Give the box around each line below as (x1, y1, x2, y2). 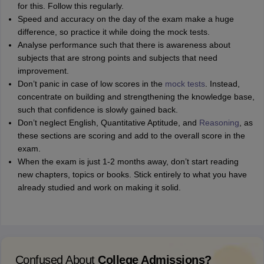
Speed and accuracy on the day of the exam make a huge (18, 14, 235, 24)
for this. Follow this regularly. (18, 1, 124, 11)
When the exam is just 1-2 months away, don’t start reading (18, 157, 239, 166)
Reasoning (199, 118, 240, 127)
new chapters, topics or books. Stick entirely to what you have (18, 170, 247, 179)
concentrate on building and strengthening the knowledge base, (18, 92, 255, 101)
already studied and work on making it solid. (18, 183, 181, 192)
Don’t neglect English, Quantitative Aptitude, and (18, 118, 200, 127)
